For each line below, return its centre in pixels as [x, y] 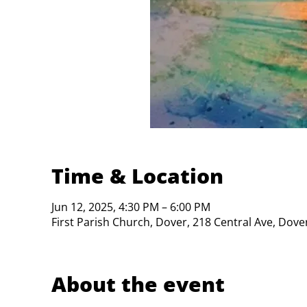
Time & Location [138, 175]
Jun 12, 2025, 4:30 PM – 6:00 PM [131, 207]
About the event [138, 284]
